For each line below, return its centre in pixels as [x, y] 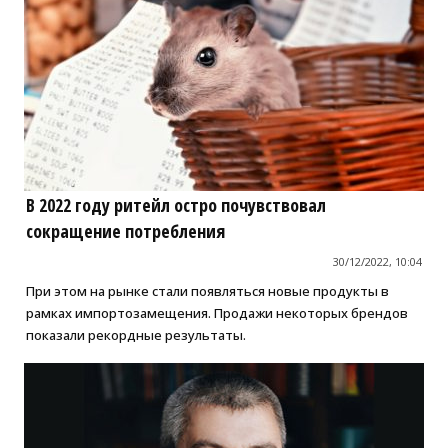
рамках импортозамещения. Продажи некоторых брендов [216, 313]
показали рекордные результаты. [135, 335]
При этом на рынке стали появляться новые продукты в [207, 291]
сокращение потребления [125, 231]
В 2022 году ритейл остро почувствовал [175, 205]
